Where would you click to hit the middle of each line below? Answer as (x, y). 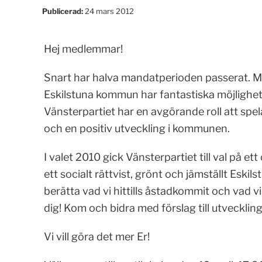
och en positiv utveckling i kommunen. (137, 128)
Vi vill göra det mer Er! (96, 237)
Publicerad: (63, 11)
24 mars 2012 (109, 11)
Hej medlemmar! (83, 49)
